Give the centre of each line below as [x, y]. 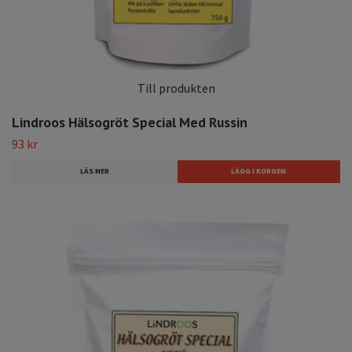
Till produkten [176, 88]
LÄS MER [94, 172]
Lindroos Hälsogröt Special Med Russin [130, 122]
